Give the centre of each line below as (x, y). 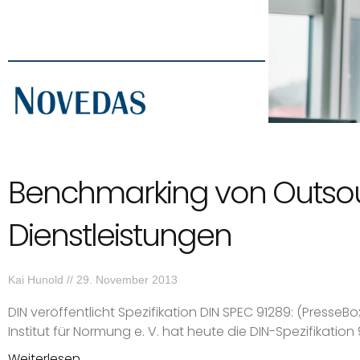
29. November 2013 (125, 279)
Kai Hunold (37, 279)
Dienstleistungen (120, 235)
